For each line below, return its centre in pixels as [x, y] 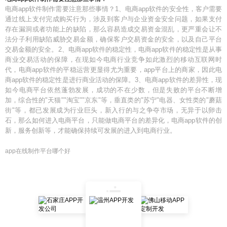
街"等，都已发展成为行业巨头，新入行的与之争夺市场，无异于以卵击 [113, 110]
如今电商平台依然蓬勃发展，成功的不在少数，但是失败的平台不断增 [113, 90]
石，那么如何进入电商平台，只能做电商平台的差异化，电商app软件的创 [113, 120]
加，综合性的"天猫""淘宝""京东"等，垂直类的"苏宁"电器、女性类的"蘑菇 [113, 100]
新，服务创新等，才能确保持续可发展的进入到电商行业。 [91, 130]
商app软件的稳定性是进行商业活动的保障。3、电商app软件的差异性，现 [113, 80]
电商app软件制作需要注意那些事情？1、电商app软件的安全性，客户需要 [113, 9]
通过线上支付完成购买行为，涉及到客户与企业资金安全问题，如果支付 [113, 19]
